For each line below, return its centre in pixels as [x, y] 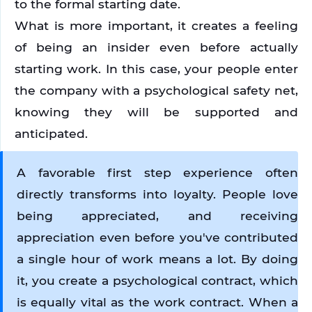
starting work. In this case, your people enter [156, 69]
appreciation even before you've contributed [157, 237]
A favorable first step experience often [157, 173]
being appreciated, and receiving [157, 216]
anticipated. [51, 134]
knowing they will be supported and [156, 112]
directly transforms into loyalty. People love [157, 194]
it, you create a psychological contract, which [157, 281]
